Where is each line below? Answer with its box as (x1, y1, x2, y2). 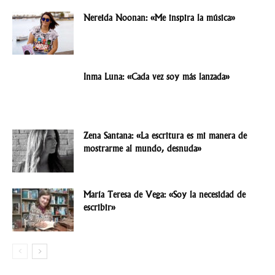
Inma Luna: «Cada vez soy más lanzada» (83, 72, 230, 82)
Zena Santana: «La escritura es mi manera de (83, 131, 247, 141)
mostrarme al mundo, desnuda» (83, 144, 201, 154)
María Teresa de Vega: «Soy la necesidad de (83, 190, 246, 200)
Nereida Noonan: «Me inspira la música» (83, 13, 235, 23)
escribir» (83, 203, 115, 213)
